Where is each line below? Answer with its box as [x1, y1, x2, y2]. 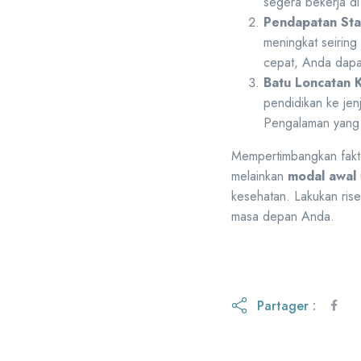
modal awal [288, 167, 356, 186]
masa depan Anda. [231, 207, 334, 226]
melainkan [231, 167, 288, 186]
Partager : [257, 296, 316, 315]
